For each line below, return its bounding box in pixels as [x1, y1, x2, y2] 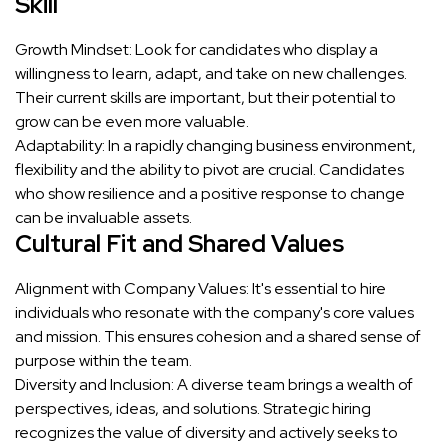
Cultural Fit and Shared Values [15, 227, 344, 259]
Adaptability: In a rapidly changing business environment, [15, 134, 416, 156]
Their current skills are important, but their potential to [15, 86, 396, 108]
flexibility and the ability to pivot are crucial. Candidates [15, 158, 404, 180]
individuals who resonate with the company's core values [15, 301, 414, 323]
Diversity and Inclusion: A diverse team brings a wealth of [15, 373, 413, 395]
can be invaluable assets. [15, 206, 192, 228]
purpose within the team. [15, 349, 192, 371]
